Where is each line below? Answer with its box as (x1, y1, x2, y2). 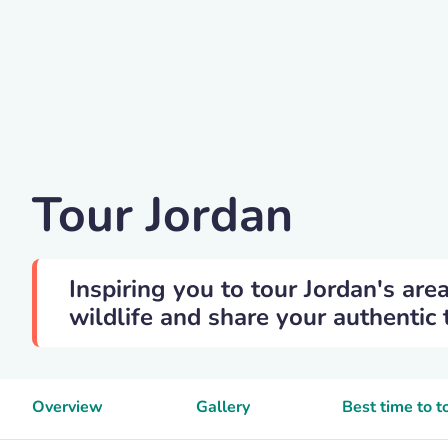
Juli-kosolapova (62, 158, 173, 180)
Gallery (195, 396, 250, 418)
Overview (32, 396, 103, 418)
